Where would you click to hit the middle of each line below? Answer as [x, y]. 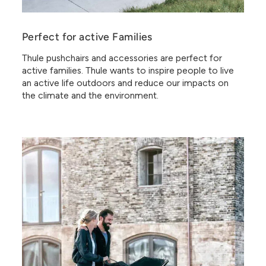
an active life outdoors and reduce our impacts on [125, 83]
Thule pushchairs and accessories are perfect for [122, 58]
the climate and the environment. [90, 95]
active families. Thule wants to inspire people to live [128, 70]
